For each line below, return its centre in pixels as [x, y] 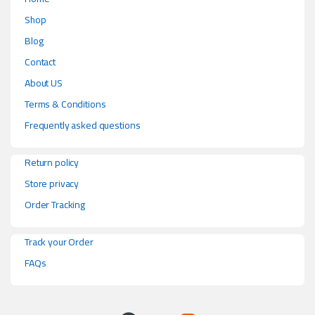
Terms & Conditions [65, 104]
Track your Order [59, 242]
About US [44, 83]
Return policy [52, 162]
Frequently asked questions [83, 125]
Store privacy [52, 183]
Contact [40, 62]
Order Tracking [55, 204]
